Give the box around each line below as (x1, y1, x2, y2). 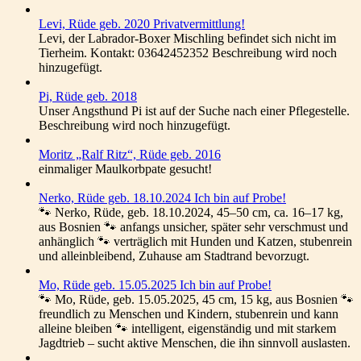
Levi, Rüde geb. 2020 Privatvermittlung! (39, 17, 245, 31)
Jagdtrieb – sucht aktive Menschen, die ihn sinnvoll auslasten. (39, 336, 351, 350)
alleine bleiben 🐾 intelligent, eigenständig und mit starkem (39, 322, 336, 335)
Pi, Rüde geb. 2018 (39, 89, 137, 103)
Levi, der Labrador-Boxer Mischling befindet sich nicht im (39, 31, 336, 45)
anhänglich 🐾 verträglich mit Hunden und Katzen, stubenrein (39, 234, 352, 248)
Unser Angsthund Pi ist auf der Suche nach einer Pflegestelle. (39, 104, 350, 118)
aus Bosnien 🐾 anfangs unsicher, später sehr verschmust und (39, 220, 348, 234)
